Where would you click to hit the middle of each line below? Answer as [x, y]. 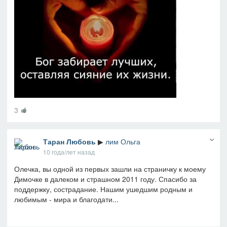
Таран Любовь [69, 141]
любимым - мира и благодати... [66, 199]
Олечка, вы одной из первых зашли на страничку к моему [110, 168]
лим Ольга [123, 141]
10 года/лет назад [69, 152]
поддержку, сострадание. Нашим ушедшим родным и [103, 189]
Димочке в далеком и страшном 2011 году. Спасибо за [105, 179]
